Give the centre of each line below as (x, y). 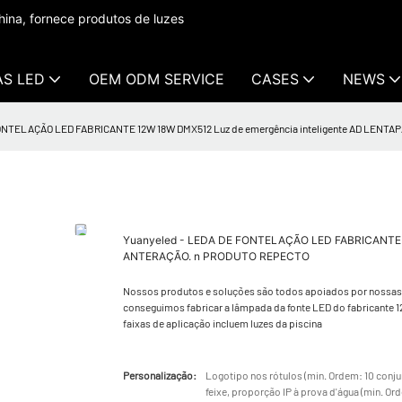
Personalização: (160, 375)
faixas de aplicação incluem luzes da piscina (223, 323)
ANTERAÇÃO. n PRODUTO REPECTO (216, 256)
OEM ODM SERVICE (157, 79)
